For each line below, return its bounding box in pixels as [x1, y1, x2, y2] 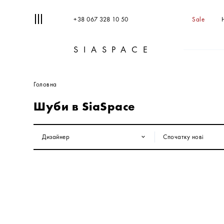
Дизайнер [42, 132, 70, 141]
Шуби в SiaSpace [33, 98, 135, 114]
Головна [33, 80, 57, 88]
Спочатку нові [163, 132, 204, 141]
